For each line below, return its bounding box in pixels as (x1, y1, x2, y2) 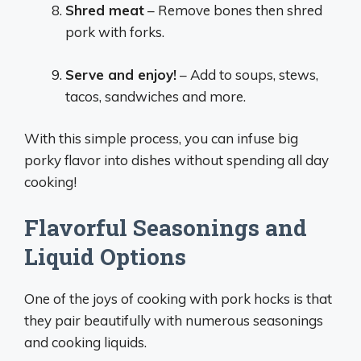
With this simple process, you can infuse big (24, 130, 298, 147)
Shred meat (65, 2, 144, 19)
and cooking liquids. (24, 333, 147, 351)
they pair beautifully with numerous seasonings (24, 311, 323, 329)
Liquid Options (24, 241, 186, 272)
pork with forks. (65, 23, 164, 40)
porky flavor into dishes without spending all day (24, 151, 329, 168)
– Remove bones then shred (144, 2, 322, 19)
